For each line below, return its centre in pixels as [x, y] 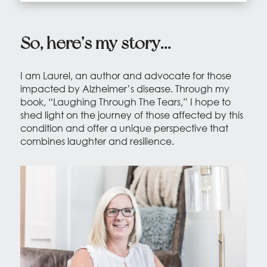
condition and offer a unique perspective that [124, 128]
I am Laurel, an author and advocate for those [125, 76]
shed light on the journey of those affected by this [131, 115]
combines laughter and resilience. [97, 141]
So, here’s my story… [95, 43]
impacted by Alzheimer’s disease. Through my [125, 89]
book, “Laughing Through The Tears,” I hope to [125, 102]
